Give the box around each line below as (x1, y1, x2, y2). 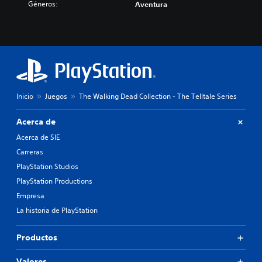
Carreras (16, 147, 43, 157)
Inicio (16, 91, 33, 101)
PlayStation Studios (16, 161, 78, 171)
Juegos (45, 91, 67, 101)
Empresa (16, 191, 44, 201)
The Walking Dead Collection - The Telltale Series (79, 91, 237, 101)
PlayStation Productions (16, 176, 92, 186)
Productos (16, 232, 57, 243)
